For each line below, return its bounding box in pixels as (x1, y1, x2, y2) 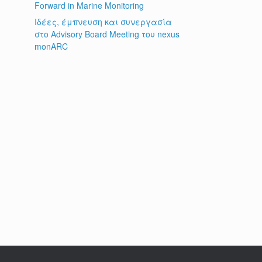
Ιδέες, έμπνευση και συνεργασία (35, 16, 173, 27)
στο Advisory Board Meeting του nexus (35, 28, 180, 40)
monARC (35, 40, 68, 52)
